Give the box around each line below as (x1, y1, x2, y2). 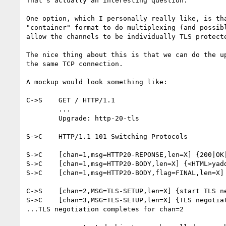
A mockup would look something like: (26, 78, 167, 86)
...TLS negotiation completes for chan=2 (26, 205, 188, 213)
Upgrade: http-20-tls (26, 114, 59, 122)
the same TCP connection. (26, 60, 123, 68)
